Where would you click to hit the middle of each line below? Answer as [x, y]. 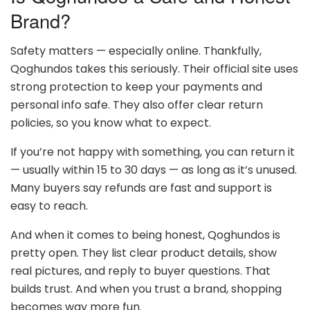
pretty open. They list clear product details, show [144, 253]
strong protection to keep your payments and [136, 87]
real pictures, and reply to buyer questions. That [140, 271]
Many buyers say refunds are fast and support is [141, 188]
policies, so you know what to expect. [111, 123]
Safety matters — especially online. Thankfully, [136, 51]
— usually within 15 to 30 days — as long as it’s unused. [154, 170]
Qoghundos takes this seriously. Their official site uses [154, 69]
